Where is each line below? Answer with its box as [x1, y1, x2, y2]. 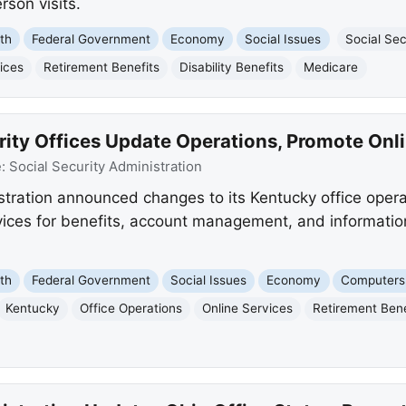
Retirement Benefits [43, 60, 160, 75]
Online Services [202, 301, 294, 316]
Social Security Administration [8, 159, 202, 176]
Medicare [304, 60, 359, 75]
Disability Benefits [179, 60, 285, 75]
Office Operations [80, 301, 183, 316]
